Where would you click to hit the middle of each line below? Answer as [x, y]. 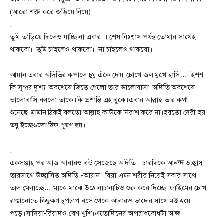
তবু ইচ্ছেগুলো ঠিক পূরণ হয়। [48, 125]
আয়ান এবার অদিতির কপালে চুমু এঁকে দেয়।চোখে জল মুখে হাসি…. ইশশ [107, 75]
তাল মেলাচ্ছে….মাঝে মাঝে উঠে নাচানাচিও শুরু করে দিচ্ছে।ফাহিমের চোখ [108, 188]
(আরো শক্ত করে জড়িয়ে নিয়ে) [50, 12]
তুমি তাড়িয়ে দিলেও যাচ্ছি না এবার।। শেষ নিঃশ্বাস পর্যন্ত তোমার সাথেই [103, 37]
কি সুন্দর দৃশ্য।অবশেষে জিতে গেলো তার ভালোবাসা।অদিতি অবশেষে [102, 87]
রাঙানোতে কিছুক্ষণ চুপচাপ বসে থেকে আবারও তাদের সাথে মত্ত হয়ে [100, 201]
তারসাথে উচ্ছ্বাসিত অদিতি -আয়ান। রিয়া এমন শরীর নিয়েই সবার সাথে [103, 175]
